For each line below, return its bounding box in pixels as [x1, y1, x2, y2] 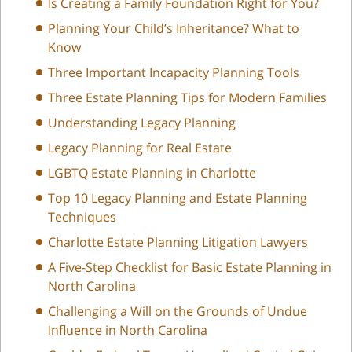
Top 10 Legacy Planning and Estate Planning [48, 189, 307, 207]
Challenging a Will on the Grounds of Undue [48, 302, 307, 320]
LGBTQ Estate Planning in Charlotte [48, 163, 256, 181]
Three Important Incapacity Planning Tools [48, 63, 299, 81]
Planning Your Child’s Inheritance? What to [48, 19, 299, 37]
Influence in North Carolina [48, 321, 207, 339]
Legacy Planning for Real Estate [48, 138, 232, 156]
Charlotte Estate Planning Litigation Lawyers [48, 233, 308, 251]
